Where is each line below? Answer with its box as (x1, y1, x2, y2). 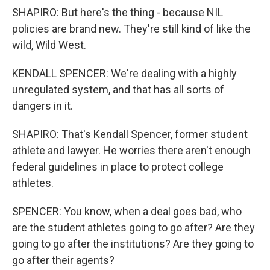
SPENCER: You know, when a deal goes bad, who (12, 205, 242, 218)
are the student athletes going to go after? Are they (12, 221, 255, 234)
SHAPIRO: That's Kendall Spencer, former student (12, 128, 248, 140)
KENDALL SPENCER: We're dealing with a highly (12, 67, 237, 80)
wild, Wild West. (12, 39, 86, 51)
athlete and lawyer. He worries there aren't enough (12, 144, 251, 157)
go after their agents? (12, 254, 115, 266)
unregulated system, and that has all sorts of (12, 83, 224, 96)
